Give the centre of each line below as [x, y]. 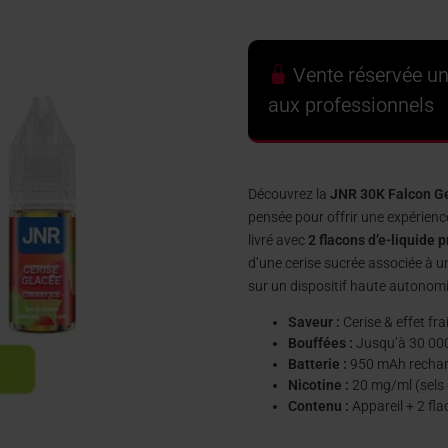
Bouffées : [321, 343]
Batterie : [318, 364]
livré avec [278, 240]
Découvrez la [289, 194]
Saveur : [314, 322]
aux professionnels [351, 104]
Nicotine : [319, 385]
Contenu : [319, 406]
